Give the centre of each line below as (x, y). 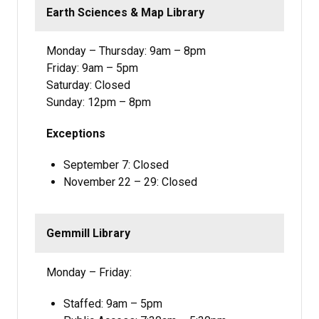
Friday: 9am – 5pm (92, 68)
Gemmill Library (88, 234)
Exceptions (76, 134)
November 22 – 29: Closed (130, 182)
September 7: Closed (116, 165)
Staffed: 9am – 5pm (113, 303)
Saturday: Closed (88, 85)
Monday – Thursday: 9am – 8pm (126, 51)
